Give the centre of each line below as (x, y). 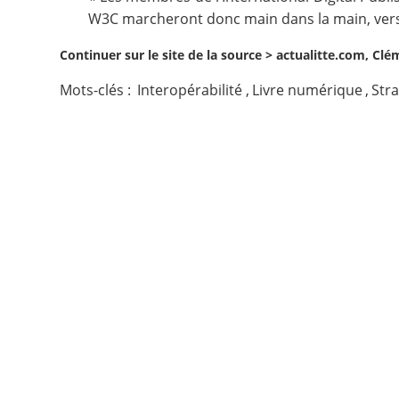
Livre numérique (307, 90)
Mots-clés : (98, 90)
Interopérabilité (190, 90)
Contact (53, 30)
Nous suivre (69, 86)
